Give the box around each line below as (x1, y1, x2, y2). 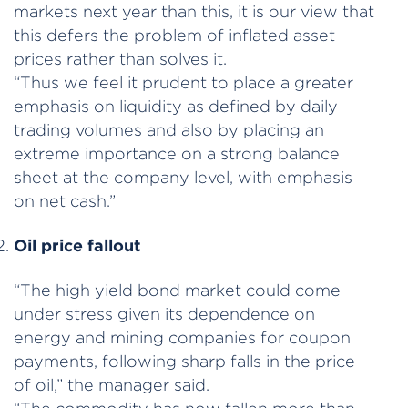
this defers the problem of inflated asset (14, 25, 335, 44)
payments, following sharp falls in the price (14, 352, 355, 370)
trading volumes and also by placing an (14, 120, 324, 138)
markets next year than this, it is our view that (14, 2, 374, 20)
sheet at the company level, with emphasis (14, 168, 352, 186)
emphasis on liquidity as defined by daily (14, 97, 338, 115)
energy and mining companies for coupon (14, 328, 351, 346)
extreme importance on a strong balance (14, 144, 340, 162)
